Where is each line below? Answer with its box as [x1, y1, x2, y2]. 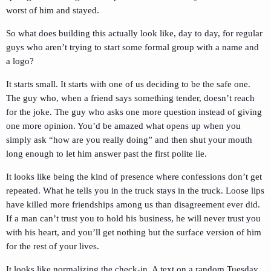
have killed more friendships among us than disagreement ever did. [6, 200, 260, 210]
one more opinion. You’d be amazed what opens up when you [6, 121, 241, 131]
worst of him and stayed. [6, 5, 99, 16]
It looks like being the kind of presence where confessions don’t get [6, 172, 262, 182]
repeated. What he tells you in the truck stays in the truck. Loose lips [6, 186, 264, 196]
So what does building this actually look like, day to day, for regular [6, 28, 263, 39]
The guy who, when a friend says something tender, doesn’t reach [6, 93, 255, 103]
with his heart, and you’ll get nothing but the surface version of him [6, 227, 261, 238]
